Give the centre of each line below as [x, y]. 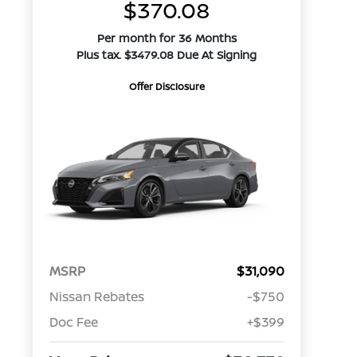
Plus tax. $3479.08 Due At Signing [167, 55]
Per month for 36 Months [167, 38]
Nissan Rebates [96, 297]
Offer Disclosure [167, 86]
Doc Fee [73, 322]
